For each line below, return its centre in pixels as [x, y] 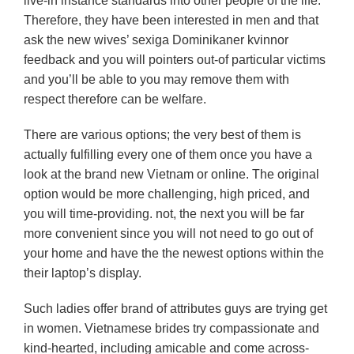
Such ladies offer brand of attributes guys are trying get [175, 309]
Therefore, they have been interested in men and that [171, 20]
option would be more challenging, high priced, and [167, 194]
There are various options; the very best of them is [162, 135]
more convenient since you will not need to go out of [168, 233]
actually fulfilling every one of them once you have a [168, 154]
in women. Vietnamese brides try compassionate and [171, 328]
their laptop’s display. [83, 273]
